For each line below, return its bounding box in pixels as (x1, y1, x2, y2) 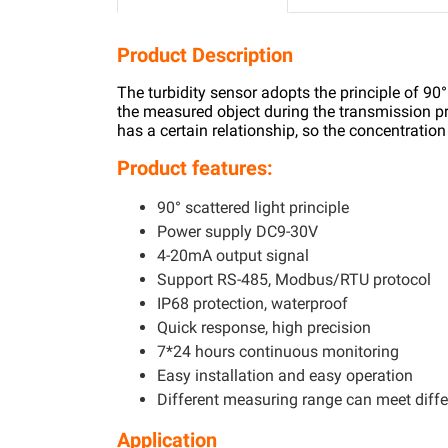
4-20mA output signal (157, 246, 309, 265)
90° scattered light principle (157, 198, 349, 217)
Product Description (117, 43, 293, 67)
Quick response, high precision (157, 318, 371, 337)
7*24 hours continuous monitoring (157, 342, 399, 361)
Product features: (117, 156, 273, 180)
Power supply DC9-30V (157, 222, 318, 241)
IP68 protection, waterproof (157, 294, 348, 313)
